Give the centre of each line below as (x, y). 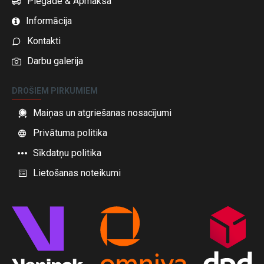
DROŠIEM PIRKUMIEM (55, 91)
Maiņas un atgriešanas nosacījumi (102, 113)
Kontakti (44, 41)
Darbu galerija (55, 61)
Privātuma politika (70, 133)
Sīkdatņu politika (67, 153)
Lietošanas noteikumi (77, 173)
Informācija (49, 21)
